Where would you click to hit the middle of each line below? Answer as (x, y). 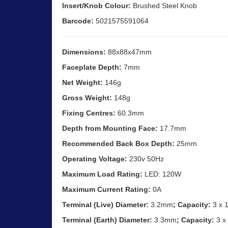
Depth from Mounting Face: (110, 128)
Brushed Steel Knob (164, 5)
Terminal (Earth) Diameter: (107, 220)
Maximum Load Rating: (102, 174)
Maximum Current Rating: (106, 189)
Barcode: (78, 21)
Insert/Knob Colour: (96, 5)
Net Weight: (82, 82)
